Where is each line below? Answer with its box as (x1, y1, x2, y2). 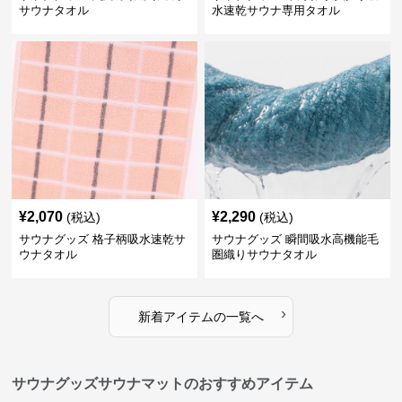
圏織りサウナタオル (211, 248, 317, 261)
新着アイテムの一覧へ (137, 310, 264, 324)
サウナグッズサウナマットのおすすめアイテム (12, 376, 314, 391)
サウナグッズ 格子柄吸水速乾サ (19, 232, 187, 246)
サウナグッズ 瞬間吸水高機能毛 (211, 232, 379, 246)
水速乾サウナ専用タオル (211, 4, 340, 17)
